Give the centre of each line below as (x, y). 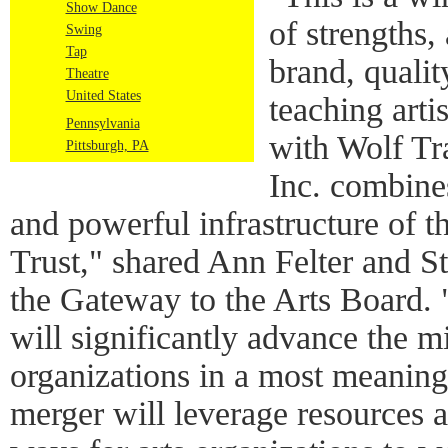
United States (103, 95)
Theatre (87, 73)
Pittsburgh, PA (107, 145)
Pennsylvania (102, 123)
